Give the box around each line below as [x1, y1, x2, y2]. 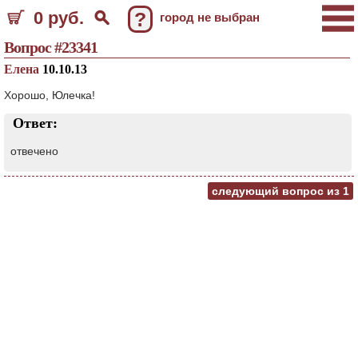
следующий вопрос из [212, 185, 343, 197]
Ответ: [13, 115, 58, 131]
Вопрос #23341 [4, 38, 97, 56]
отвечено [10, 145, 58, 157]
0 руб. [34, 8, 84, 28]
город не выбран [160, 10, 260, 24]
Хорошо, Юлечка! [4, 89, 95, 101]
